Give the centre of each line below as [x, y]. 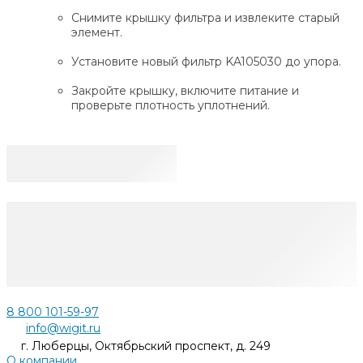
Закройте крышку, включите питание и [185, 91]
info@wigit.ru [63, 329]
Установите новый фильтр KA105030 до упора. [206, 62]
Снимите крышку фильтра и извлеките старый [205, 18]
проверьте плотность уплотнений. [171, 106]
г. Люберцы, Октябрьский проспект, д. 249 [146, 346]
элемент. [97, 33]
